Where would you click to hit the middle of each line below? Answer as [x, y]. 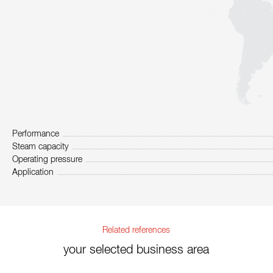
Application [33, 173]
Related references [136, 231]
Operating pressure [47, 160]
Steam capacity [40, 147]
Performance [36, 134]
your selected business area [136, 250]
